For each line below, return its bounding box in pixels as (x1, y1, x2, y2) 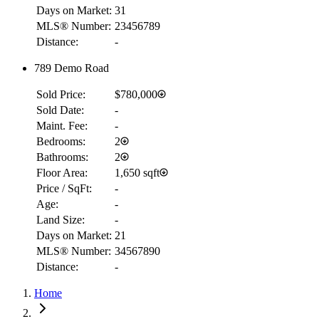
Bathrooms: (36, 151, 88, 164)
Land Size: (36, 214, 85, 226)
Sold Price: (36, 88, 85, 101)
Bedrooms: (36, 135, 85, 148)
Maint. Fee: (36, 120, 88, 132)
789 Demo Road (34, 62, 109, 75)
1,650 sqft (115, 167, 159, 179)
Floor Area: (36, 167, 88, 179)
